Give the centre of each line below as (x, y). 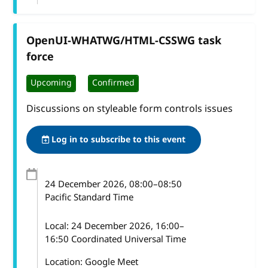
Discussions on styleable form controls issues (130, 109)
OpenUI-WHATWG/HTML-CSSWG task (124, 40)
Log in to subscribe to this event (118, 139)
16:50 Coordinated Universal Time (115, 239)
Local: (58, 226)
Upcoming (51, 83)
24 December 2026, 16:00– (127, 226)
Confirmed (114, 83)
